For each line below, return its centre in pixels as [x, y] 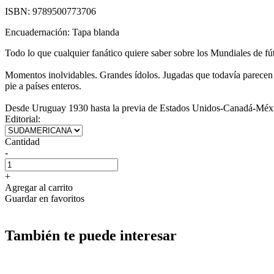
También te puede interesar [91, 235]
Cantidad [22, 141]
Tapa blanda [96, 32]
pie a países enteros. [43, 86]
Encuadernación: [39, 32]
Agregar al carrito [39, 187]
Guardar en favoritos [45, 198]
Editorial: [23, 119]
